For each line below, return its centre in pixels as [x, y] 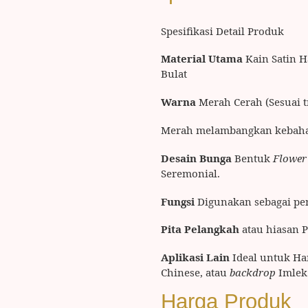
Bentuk [254, 158]
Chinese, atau [195, 273]
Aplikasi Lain [197, 257]
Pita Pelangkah [200, 229]
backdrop [253, 273]
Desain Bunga [198, 158]
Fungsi [179, 201]
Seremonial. [190, 173]
